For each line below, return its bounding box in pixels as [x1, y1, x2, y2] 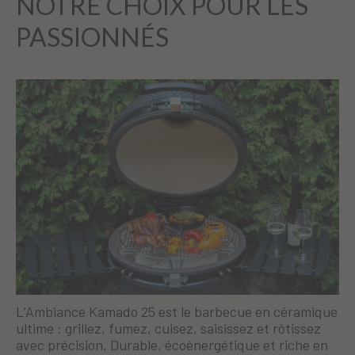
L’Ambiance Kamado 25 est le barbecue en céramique [16, 303, 338, 321]
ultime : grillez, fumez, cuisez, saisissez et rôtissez [16, 319, 321, 338]
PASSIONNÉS [16, 21, 169, 53]
